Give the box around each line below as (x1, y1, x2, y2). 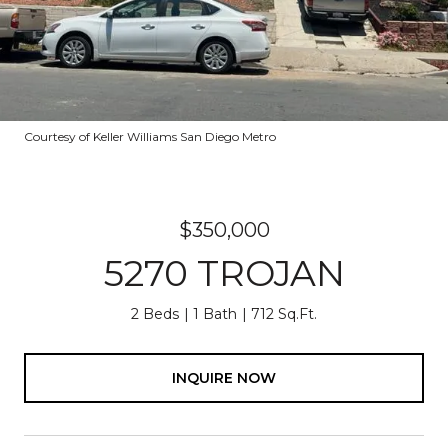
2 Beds (131, 305, 179, 323)
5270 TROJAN (103, 251, 345, 295)
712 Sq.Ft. (251, 305, 317, 323)
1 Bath (193, 305, 237, 323)
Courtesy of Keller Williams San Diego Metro (24, 129, 276, 144)
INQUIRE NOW (172, 368, 276, 387)
